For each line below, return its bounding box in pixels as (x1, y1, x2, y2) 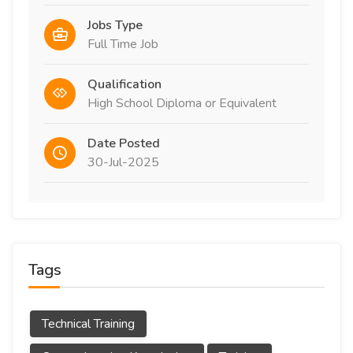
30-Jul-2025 (87, 154, 159, 171)
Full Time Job (87, 35, 158, 53)
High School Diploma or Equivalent (87, 95, 277, 112)
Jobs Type (87, 17, 143, 34)
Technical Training (42, 315, 135, 333)
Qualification (87, 76, 162, 93)
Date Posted (87, 135, 160, 152)
